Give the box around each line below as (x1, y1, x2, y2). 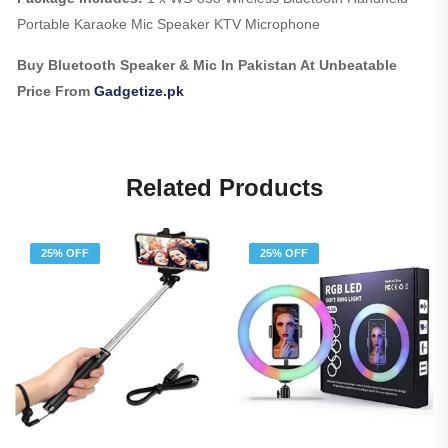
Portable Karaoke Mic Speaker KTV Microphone (17, 15, 320, 32)
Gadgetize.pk (94, 82, 184, 99)
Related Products (125, 173, 323, 201)
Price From (17, 82, 94, 99)
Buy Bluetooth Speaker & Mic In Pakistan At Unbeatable (17, 56, 397, 73)
